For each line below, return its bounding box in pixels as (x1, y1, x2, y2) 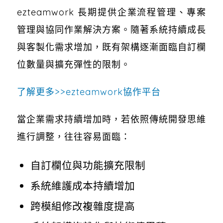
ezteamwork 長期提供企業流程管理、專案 (16, 6, 207, 18)
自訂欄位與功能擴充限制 (30, 159, 146, 172)
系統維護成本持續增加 (30, 179, 135, 193)
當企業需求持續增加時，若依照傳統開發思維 (16, 113, 207, 125)
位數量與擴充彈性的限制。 (16, 59, 130, 71)
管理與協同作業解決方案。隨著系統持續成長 (16, 24, 207, 36)
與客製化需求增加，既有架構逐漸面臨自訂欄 (16, 41, 207, 53)
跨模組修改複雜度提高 (30, 200, 135, 213)
